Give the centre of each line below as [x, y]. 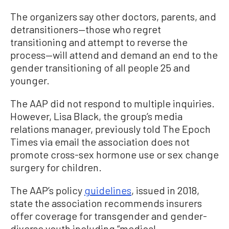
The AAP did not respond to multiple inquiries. [112, 104]
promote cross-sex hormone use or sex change [114, 155]
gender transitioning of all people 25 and [100, 68]
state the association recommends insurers [106, 203]
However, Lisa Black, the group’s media [96, 116]
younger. [30, 81]
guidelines [108, 190]
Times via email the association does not [100, 142]
